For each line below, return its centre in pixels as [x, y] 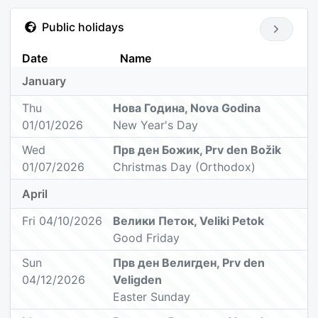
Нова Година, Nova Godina [187, 108]
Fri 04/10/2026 [62, 221]
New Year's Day [156, 125]
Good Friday [147, 238]
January [44, 81]
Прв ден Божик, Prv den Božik [197, 150]
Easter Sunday [152, 297]
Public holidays [83, 27]
